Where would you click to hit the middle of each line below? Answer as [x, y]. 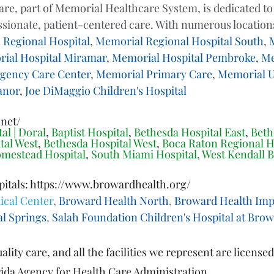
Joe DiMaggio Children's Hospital [106, 91]
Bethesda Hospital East [190, 132]
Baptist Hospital [90, 132]
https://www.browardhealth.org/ [110, 184]
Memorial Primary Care [154, 74]
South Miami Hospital [144, 154]
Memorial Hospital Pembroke [184, 58]
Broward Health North [114, 201]
